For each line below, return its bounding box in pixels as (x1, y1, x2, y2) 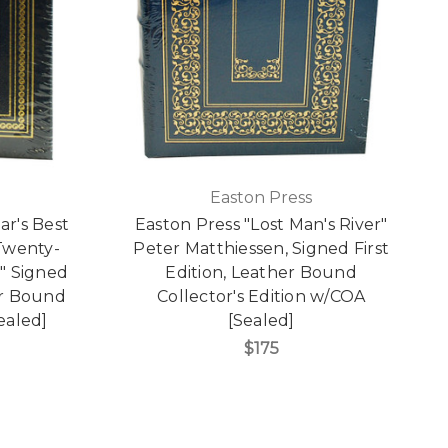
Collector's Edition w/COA (157, 286, 366, 306)
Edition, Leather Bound (165, 262, 357, 282)
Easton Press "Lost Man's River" (134, 214, 388, 234)
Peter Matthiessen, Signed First (133, 238, 390, 258)
